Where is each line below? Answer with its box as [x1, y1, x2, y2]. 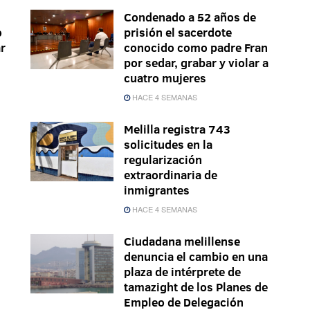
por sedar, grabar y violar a [124, 55, 268, 71]
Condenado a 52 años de [124, 9, 256, 26]
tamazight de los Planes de [124, 279, 268, 295]
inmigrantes [124, 182, 190, 199]
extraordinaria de [124, 167, 217, 183]
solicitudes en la [124, 136, 212, 153]
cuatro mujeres [124, 70, 206, 86]
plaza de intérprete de [124, 264, 241, 280]
